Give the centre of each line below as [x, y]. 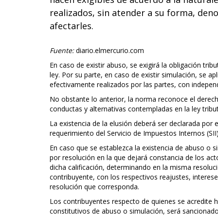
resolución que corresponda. [94, 187]
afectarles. [72, 26]
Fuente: [62, 51]
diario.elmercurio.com [109, 51]
